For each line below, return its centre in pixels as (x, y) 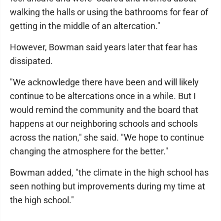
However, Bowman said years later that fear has (104, 47)
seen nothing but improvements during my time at (108, 186)
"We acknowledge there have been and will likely (104, 82)
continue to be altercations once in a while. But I (103, 96)
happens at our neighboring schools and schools (104, 124)
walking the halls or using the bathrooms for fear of (109, 12)
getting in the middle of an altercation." (85, 26)
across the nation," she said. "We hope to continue (107, 137)
